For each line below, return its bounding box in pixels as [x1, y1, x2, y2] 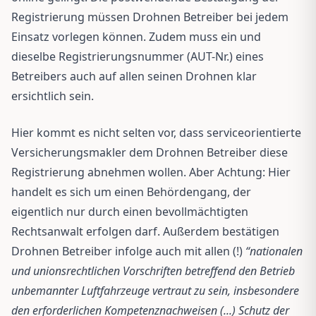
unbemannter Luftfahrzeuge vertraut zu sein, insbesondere [11, 282, 299, 298]
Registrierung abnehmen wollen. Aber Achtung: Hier [11, 164, 291, 180]
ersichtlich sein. [11, 87, 94, 104]
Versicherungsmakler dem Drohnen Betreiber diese [11, 144, 288, 160]
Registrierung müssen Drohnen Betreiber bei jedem [11, 8, 288, 25]
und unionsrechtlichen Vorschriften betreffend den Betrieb [11, 262, 295, 279]
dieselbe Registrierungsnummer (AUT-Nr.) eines [11, 48, 264, 64]
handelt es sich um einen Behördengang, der [11, 183, 251, 200]
